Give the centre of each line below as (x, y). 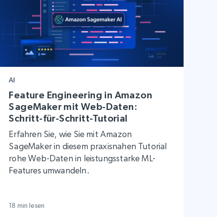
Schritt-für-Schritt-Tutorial (68, 118)
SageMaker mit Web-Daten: (73, 107)
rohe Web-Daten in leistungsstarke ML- (82, 158)
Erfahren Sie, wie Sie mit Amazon (70, 134)
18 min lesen (27, 206)
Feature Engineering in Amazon (80, 95)
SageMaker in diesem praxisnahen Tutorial (88, 146)
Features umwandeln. (49, 170)
